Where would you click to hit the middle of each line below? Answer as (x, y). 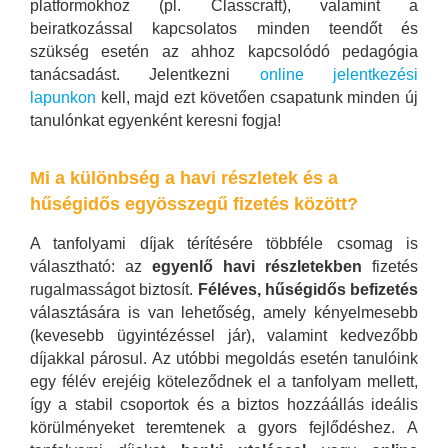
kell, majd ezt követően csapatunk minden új (257, 97)
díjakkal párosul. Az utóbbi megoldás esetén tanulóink (224, 358)
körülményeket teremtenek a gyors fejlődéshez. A (224, 427)
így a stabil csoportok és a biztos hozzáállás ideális (224, 404)
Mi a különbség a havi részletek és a (184, 178)
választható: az (91, 266)
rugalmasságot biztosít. (114, 289)
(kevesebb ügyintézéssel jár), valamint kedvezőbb (224, 335)
